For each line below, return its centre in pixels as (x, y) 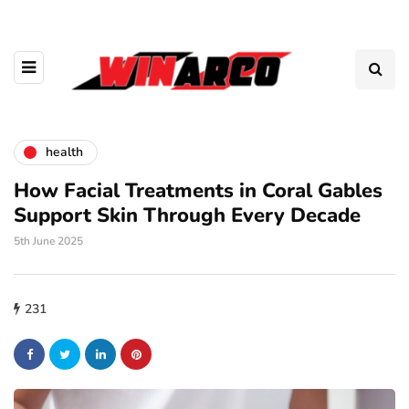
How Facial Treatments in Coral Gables (198, 190)
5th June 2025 (48, 241)
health (64, 152)
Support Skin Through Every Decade (187, 215)
